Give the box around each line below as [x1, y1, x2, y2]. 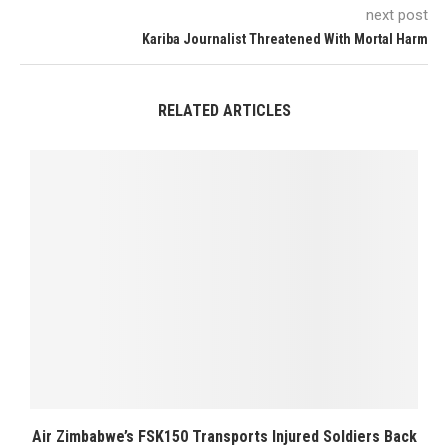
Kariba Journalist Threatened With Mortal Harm [142, 31, 428, 48]
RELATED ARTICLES [157, 101, 291, 121]
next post [366, 6, 428, 25]
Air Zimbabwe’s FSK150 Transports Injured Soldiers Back [31, 426, 417, 446]
